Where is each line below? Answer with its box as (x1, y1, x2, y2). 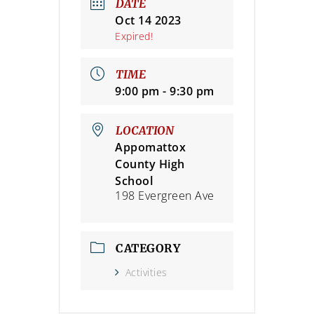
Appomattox (115, 139, 186, 156)
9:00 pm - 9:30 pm (115, 83, 214, 100)
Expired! (115, 29, 153, 43)
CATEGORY (116, 241, 180, 256)
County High (115, 156, 185, 172)
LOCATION (116, 123, 174, 138)
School (115, 173, 153, 189)
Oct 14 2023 (115, 13, 182, 29)
